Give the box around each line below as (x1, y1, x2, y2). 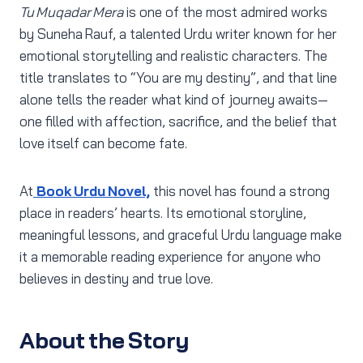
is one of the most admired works (123, 3, 327, 21)
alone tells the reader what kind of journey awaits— (19, 91, 328, 109)
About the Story (19, 326, 189, 355)
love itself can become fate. (19, 135, 187, 152)
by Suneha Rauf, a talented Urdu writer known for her (19, 25, 337, 43)
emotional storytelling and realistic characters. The (19, 47, 327, 65)
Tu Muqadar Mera (19, 3, 123, 21)
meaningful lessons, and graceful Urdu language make (19, 226, 342, 244)
